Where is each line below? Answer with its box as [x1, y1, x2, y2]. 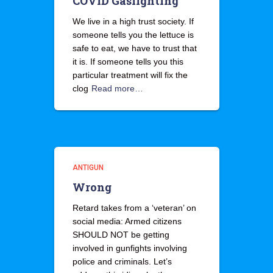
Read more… [91, 83, 143, 93]
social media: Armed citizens [72, 216, 182, 226]
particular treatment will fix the [72, 70, 188, 80]
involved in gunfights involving [72, 243, 187, 253]
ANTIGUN [72, 163, 104, 172]
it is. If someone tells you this [72, 57, 183, 66]
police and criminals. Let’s [72, 257, 172, 266]
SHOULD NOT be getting [72, 230, 169, 239]
